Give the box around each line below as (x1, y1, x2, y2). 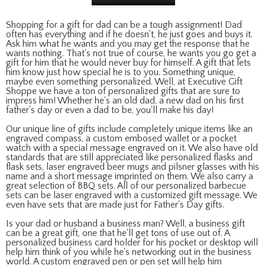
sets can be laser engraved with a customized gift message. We (6, 190, 257, 201)
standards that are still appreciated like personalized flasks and (6, 152, 253, 163)
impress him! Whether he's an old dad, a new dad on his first (6, 95, 244, 106)
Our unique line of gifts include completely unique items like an (6, 124, 253, 134)
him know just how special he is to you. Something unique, (6, 67, 235, 77)
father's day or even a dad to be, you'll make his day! (6, 105, 214, 115)
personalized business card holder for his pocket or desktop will (6, 237, 258, 248)
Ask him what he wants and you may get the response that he (6, 38, 250, 49)
